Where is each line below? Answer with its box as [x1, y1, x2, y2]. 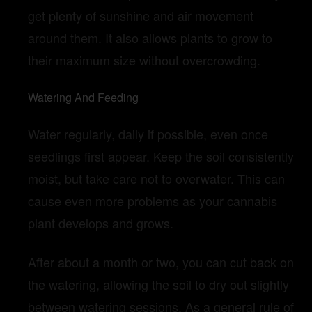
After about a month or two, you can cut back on [28, 252, 294, 271]
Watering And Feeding [28, 89, 139, 106]
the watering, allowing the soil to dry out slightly [28, 274, 289, 293]
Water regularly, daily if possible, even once [28, 124, 268, 143]
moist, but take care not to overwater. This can [28, 169, 285, 187]
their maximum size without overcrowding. [28, 51, 260, 70]
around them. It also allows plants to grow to [28, 29, 272, 47]
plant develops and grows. [28, 213, 173, 232]
